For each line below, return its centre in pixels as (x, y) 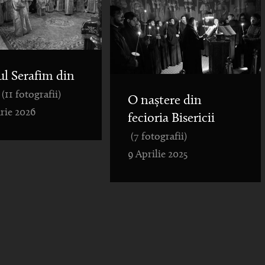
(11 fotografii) (32, 95)
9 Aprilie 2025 (157, 155)
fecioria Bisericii (171, 119)
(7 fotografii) (159, 137)
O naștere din (164, 101)
